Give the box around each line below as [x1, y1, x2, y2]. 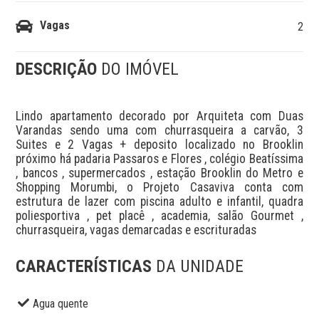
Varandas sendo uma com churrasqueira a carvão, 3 [16, 122, 303, 137]
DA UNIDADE [156, 256, 244, 277]
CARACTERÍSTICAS [16, 256, 157, 277]
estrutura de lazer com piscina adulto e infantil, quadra [16, 194, 303, 209]
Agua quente [33, 297, 89, 311]
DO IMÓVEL [101, 59, 179, 79]
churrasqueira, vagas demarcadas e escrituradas [16, 222, 257, 237]
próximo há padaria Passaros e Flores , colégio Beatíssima [16, 151, 303, 166]
